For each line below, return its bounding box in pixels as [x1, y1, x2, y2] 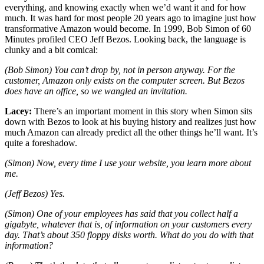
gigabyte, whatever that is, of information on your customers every [5, 219, 252, 229]
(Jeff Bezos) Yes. [5, 188, 65, 199]
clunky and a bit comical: [5, 44, 98, 55]
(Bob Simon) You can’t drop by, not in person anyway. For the [5, 64, 235, 75]
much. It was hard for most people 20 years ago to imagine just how [5, 12, 256, 23]
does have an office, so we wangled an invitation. [5, 85, 187, 96]
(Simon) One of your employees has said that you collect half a [5, 208, 238, 219]
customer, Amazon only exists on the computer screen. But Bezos [5, 75, 245, 85]
